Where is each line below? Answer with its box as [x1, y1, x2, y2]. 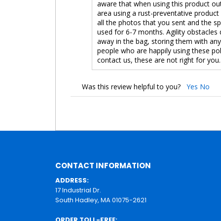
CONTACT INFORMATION [55, 160, 151, 171]
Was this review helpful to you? [81, 81, 186, 91]
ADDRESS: [55, 175, 89, 185]
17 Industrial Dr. [55, 185, 101, 195]
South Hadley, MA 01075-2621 [55, 195, 147, 205]
